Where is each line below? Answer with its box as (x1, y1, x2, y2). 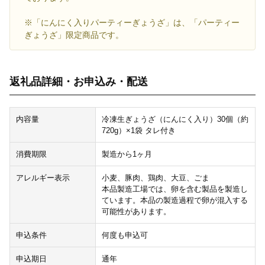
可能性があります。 (101, 206, 171, 216)
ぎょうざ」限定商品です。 (24, 30, 124, 40)
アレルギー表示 (16, 173, 70, 182)
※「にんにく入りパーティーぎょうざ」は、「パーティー (24, 17, 240, 27)
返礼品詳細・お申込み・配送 (9, 75, 148, 88)
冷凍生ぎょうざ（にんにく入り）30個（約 (101, 114, 248, 124)
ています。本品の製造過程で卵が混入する (101, 195, 248, 205)
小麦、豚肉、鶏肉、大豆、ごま (101, 173, 209, 182)
